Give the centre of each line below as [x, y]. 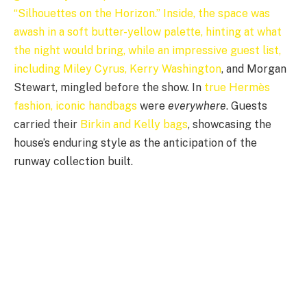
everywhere [197, 106]
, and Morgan [254, 69]
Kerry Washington [175, 69]
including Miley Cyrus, [72, 69]
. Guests [247, 106]
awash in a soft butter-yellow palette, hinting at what [148, 32]
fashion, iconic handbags [75, 106]
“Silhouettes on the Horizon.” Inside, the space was [142, 14]
